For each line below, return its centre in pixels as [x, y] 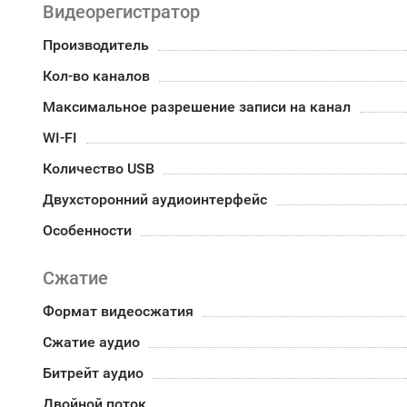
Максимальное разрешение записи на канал [197, 107]
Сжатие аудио [91, 342]
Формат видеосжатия [118, 311]
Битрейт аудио [93, 373]
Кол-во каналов [96, 76]
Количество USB [99, 169]
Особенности [87, 230]
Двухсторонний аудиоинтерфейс [155, 199]
